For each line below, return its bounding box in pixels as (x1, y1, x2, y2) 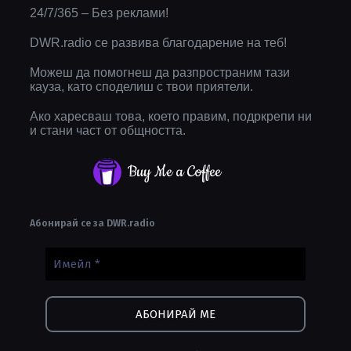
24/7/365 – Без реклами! (30, 6, 168, 20)
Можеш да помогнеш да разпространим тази (30, 66, 290, 80)
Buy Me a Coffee (128, 161, 221, 183)
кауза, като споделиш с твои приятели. (30, 80, 253, 94)
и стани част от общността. (30, 124, 186, 138)
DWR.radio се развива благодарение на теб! (30, 36, 287, 50)
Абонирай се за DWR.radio (30, 216, 155, 230)
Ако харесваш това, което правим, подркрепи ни (30, 110, 312, 124)
